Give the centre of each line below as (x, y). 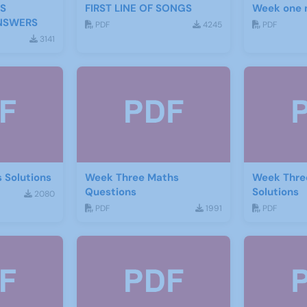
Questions (110, 192)
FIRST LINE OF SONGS (138, 8)
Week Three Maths (132, 177)
